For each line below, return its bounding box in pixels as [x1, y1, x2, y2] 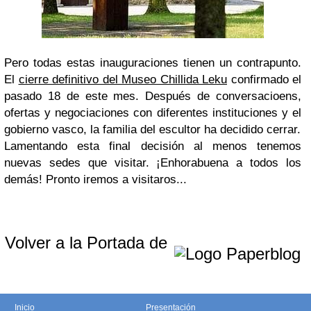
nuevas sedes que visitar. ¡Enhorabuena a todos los [4, 156, 301, 169]
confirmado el [227, 73, 301, 86]
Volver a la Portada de [5, 233, 172, 252]
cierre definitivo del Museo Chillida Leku [18, 73, 227, 86]
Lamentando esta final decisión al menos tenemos [4, 140, 301, 153]
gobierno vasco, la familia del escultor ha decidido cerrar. [4, 123, 301, 136]
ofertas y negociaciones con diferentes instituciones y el [4, 106, 301, 119]
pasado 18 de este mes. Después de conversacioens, [4, 90, 301, 103]
